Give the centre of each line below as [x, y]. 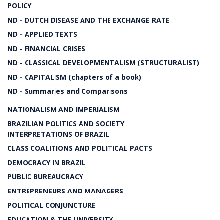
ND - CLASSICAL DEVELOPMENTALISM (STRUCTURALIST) [103, 63]
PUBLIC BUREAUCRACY [45, 177]
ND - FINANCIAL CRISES [46, 48]
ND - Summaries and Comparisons [68, 91]
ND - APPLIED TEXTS [42, 34]
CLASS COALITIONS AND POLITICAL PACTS [80, 148]
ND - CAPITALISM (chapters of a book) [74, 77]
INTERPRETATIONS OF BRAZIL [58, 134]
